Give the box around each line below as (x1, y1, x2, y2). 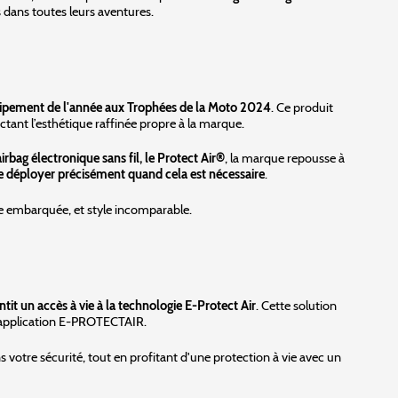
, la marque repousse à (225, 150, 345, 167)
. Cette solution (256, 297, 337, 314)
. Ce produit (271, 99, 333, 115)
